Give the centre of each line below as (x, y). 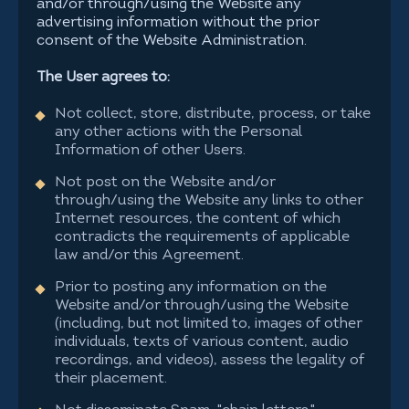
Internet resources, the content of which (198, 219)
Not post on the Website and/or (165, 183)
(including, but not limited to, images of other (209, 324)
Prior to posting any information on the (191, 288)
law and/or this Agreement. (149, 256)
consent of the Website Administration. (172, 41)
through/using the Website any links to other (209, 201)
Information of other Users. (150, 151)
